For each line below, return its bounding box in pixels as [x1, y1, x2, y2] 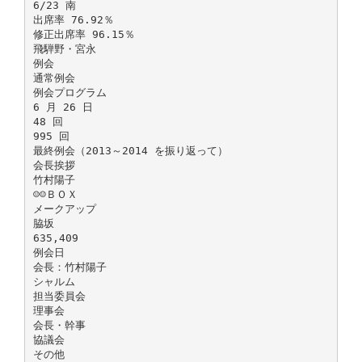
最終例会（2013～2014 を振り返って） [32, 144, 228, 157]
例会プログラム [32, 86, 107, 99]
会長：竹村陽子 [32, 260, 107, 273]
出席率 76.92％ [32, 13, 114, 26]
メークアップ [32, 202, 96, 215]
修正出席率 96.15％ [32, 27, 135, 40]
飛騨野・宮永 [32, 42, 96, 55]
